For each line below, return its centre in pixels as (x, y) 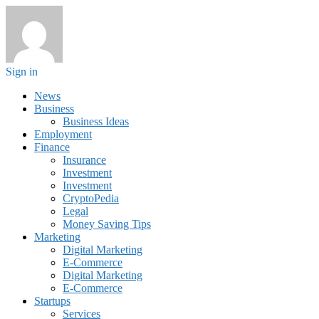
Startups (52, 301)
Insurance (84, 160)
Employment (63, 134)
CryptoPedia (91, 198)
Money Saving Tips (107, 224)
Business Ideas (96, 121)
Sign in (22, 72)
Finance (52, 147)
